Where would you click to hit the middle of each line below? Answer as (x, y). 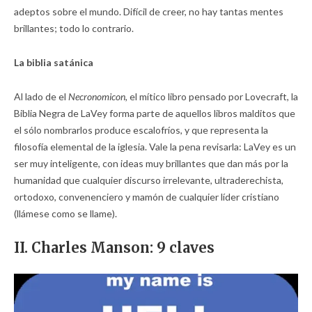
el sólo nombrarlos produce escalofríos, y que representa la (141, 130)
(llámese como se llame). (65, 213)
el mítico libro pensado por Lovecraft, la (213, 96)
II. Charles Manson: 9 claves (114, 247)
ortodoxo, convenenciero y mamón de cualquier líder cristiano (147, 196)
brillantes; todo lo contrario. (74, 28)
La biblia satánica (54, 62)
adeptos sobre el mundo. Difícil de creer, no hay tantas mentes (149, 11)
